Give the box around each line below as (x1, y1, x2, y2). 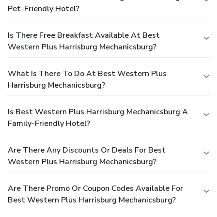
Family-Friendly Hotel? (8, 118, 90, 129)
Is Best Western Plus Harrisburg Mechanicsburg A (8, 107, 188, 118)
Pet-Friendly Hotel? (8, 3, 79, 15)
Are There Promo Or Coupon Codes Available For (8, 183, 183, 194)
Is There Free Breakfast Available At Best (8, 30, 160, 41)
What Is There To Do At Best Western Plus (8, 68, 167, 79)
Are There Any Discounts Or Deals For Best (8, 145, 166, 156)
